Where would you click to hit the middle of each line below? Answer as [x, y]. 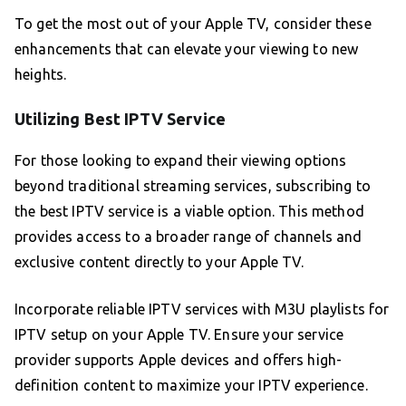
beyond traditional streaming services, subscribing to [193, 186]
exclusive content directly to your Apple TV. [159, 262]
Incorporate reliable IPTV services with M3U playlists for [202, 309]
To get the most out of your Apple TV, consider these [193, 24]
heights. [41, 75]
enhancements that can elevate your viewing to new [187, 49]
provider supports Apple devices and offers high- [179, 360]
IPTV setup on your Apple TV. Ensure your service [179, 335]
